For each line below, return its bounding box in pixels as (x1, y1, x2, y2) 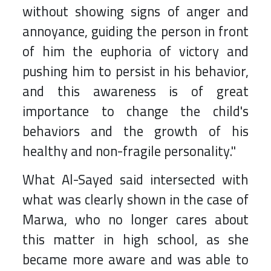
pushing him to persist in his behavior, (22, 59, 249, 85)
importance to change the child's (22, 99, 249, 125)
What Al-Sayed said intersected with (22, 167, 249, 193)
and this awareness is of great (22, 79, 249, 105)
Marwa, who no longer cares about (22, 207, 249, 233)
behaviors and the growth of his (22, 119, 249, 145)
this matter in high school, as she (22, 227, 249, 253)
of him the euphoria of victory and (22, 39, 249, 65)
